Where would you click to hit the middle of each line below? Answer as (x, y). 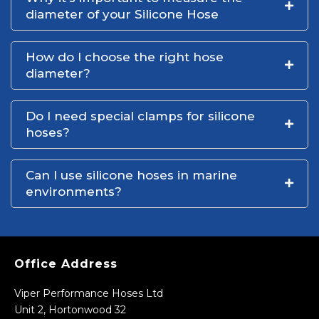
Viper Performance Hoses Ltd (89, 293)
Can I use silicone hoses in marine (131, 175)
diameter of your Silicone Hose (122, 14)
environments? (74, 191)
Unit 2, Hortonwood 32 (70, 309)
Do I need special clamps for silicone (140, 116)
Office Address (66, 263)
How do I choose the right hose (125, 57)
